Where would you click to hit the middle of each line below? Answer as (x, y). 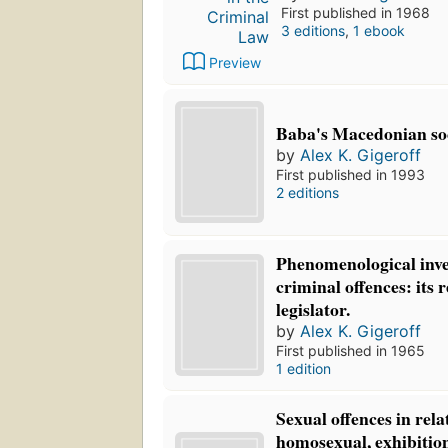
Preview (235, 63)
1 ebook (379, 30)
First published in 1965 (351, 351)
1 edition (304, 369)
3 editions (313, 30)
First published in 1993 (351, 175)
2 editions (308, 193)
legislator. (313, 309)
